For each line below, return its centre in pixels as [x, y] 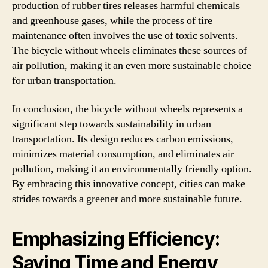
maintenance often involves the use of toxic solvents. [125, 36]
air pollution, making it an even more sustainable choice [132, 66]
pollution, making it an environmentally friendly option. [132, 169]
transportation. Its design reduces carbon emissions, [123, 139]
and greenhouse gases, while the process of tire [112, 21]
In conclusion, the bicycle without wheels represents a [127, 109]
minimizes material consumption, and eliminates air [123, 154]
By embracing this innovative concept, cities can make [129, 184]
